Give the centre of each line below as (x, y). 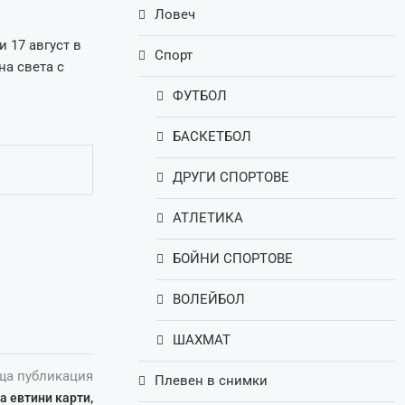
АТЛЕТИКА (208, 218)
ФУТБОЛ (200, 96)
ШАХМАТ (202, 340)
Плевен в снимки (212, 381)
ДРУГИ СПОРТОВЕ (231, 178)
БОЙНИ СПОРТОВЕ (233, 259)
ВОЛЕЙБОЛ (209, 300)
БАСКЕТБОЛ (212, 137)
